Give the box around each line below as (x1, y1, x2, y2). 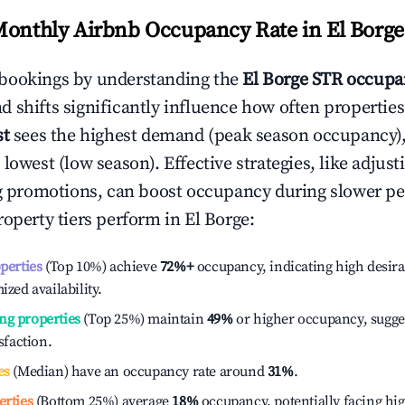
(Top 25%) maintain (80, 310, 204, 328)
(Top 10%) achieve (42, 258, 157, 276)
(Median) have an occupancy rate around (9, 363, 268, 381)
